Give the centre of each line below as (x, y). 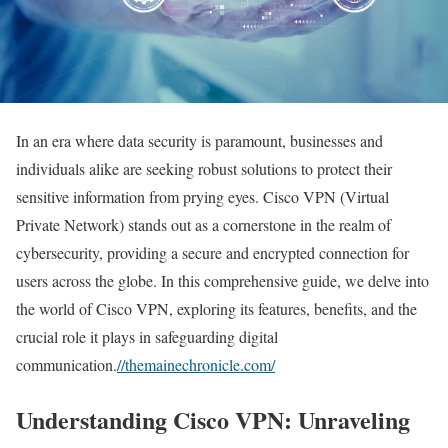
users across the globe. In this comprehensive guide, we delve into (222, 280)
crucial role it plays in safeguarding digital (147, 336)
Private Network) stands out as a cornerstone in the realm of (203, 224)
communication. (66, 364)
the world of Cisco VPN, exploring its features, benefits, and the (216, 308)
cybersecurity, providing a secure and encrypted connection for (212, 252)
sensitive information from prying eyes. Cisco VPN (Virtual (202, 196)
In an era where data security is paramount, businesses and (199, 140)
